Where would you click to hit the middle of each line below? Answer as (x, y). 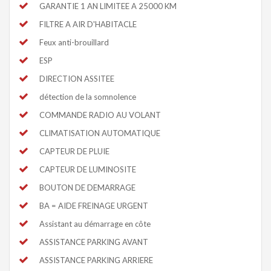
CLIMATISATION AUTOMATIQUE (100, 133)
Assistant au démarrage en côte (95, 224)
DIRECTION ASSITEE (77, 78)
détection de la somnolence (88, 96)
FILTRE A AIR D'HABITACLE (88, 24)
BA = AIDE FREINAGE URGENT (94, 205)
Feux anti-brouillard (74, 42)
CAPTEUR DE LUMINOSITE (88, 169)
